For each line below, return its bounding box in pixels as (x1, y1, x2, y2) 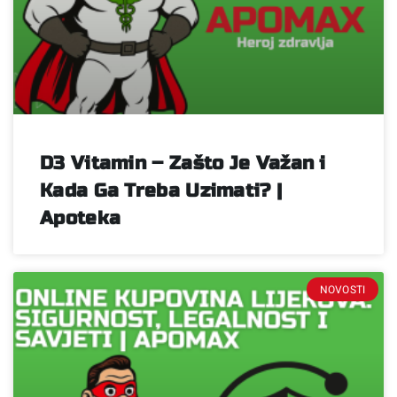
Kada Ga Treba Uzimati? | (40, 180, 283, 203)
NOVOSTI (319, 281, 366, 298)
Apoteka (40, 207, 121, 230)
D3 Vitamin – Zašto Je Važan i (40, 152, 326, 175)
